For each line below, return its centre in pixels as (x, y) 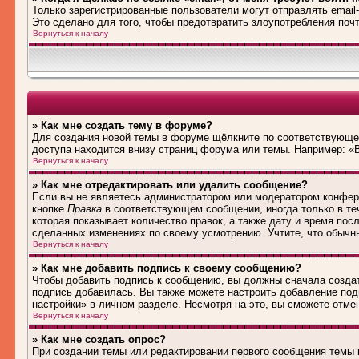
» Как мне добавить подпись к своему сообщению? (167, 268)
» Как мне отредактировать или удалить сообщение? (170, 185)
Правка (85, 209)
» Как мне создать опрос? (99, 339)
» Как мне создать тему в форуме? (122, 125)
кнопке (50, 209)
